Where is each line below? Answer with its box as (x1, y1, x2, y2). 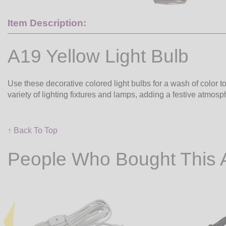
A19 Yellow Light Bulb (8, 45, 189, 67)
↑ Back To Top (8, 126, 58, 135)
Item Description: (8, 18, 86, 29)
